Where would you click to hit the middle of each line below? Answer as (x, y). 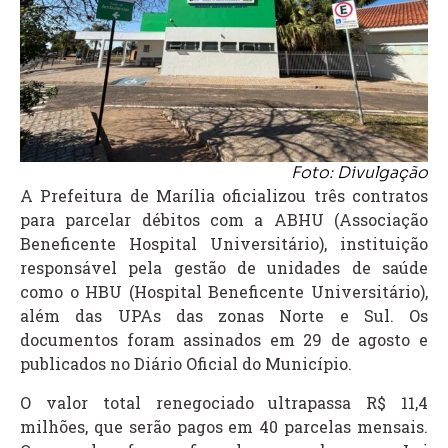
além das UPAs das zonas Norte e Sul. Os (224, 316)
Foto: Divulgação (359, 173)
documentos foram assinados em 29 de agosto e (224, 340)
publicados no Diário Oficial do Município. (186, 364)
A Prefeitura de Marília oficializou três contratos (224, 196)
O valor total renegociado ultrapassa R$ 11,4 (224, 402)
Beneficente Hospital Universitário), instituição (224, 244)
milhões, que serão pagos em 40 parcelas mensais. (224, 426)
